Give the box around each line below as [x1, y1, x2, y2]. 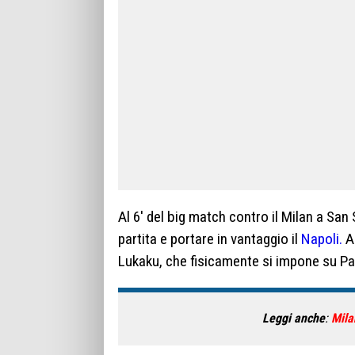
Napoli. [301, 229, 345, 248]
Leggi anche [261, 311, 325, 326]
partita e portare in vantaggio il [118, 229, 301, 248]
